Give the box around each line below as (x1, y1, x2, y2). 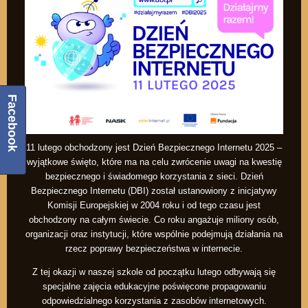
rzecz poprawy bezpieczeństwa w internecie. (65, 243, 243, 254)
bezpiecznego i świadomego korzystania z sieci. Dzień (45, 171, 263, 182)
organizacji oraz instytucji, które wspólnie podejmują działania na (25, 229, 283, 240)
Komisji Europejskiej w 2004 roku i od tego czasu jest (47, 200, 261, 211)
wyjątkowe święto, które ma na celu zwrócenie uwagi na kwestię (26, 157, 282, 168)
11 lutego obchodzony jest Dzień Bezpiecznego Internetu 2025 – (26, 142, 282, 153)
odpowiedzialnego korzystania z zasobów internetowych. (41, 296, 267, 307)
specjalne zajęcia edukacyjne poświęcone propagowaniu (42, 281, 266, 292)
